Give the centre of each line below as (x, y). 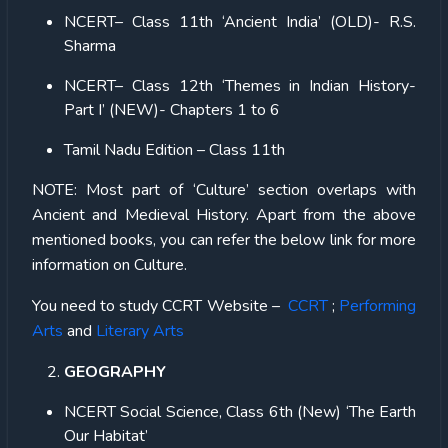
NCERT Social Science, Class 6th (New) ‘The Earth (240, 411)
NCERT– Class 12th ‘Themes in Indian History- (240, 85)
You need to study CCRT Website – (160, 305)
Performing (378, 305)
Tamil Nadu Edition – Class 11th (174, 149)
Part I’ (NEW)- (117, 109)
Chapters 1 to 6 (225, 109)
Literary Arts (140, 330)
